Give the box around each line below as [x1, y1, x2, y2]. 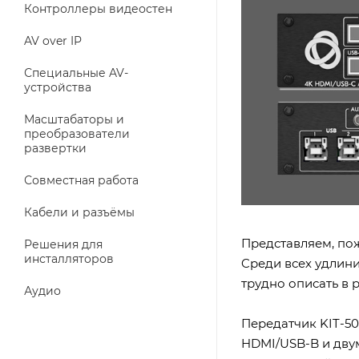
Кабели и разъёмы [24, 205, 135, 220]
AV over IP [24, 34, 82, 48]
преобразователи [24, 127, 130, 141]
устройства [24, 80, 91, 95]
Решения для [24, 237, 103, 252]
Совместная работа [24, 173, 139, 188]
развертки [24, 141, 87, 155]
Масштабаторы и [24, 112, 124, 127]
